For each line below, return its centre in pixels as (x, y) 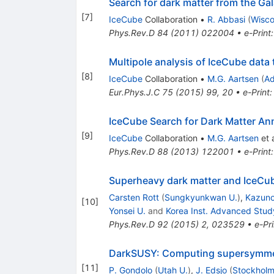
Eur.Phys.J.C (134, 92)
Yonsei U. (127, 210)
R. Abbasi (226, 19)
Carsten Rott (134, 197)
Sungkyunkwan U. (201, 197)
